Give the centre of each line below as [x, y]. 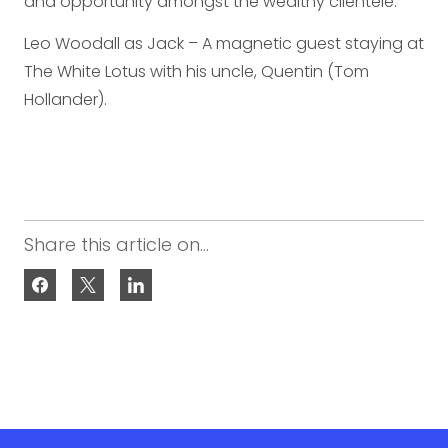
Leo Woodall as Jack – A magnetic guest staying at [224, 43]
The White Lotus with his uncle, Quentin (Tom [196, 71]
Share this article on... [116, 245]
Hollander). [65, 99]
